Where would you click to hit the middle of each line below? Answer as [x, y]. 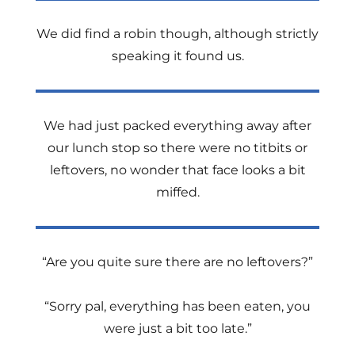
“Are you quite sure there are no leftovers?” [177, 262]
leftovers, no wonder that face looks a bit [177, 170]
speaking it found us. [177, 56]
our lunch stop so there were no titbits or [177, 148]
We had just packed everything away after [177, 126]
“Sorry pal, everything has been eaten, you [177, 306]
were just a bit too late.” [177, 328]
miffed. [177, 192]
